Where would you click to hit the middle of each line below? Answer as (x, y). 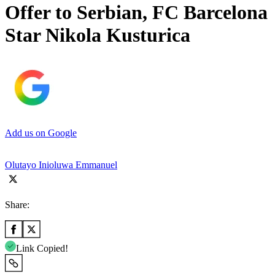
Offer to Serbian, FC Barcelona (136, 13)
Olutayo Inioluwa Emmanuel (61, 165)
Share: (17, 204)
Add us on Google (41, 133)
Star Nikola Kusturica (98, 35)
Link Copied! (42, 248)
